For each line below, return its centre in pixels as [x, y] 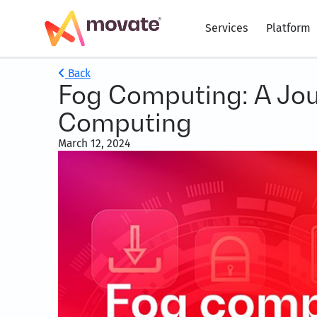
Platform [288, 28]
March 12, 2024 [94, 143]
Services [226, 28]
